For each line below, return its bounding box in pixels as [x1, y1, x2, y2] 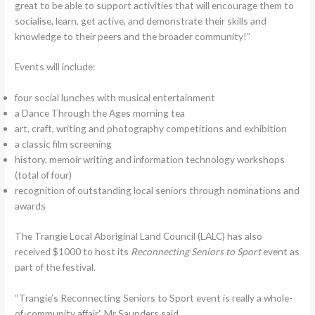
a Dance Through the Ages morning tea [15, 107, 186, 120]
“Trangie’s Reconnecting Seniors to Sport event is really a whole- [15, 291, 293, 304]
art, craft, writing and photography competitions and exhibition [15, 122, 288, 135]
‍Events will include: [15, 60, 96, 73]
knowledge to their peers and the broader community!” [15, 30, 251, 42]
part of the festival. [15, 260, 96, 273]
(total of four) [15, 169, 72, 181]
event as [261, 245, 300, 257]
